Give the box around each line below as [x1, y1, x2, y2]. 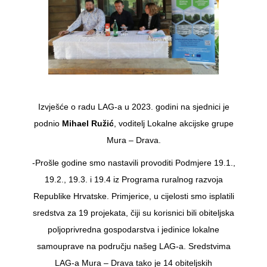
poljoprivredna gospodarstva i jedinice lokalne [48, 224, 219, 234]
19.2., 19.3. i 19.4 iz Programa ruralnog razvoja [44, 174, 223, 184]
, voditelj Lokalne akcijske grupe [113, 118, 234, 128]
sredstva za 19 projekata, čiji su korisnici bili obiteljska [33, 207, 234, 218]
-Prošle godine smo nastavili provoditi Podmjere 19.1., [32, 157, 235, 167]
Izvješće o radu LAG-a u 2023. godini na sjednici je [38, 101, 229, 111]
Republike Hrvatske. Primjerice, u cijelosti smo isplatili [33, 191, 234, 201]
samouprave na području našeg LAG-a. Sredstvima [36, 241, 231, 251]
